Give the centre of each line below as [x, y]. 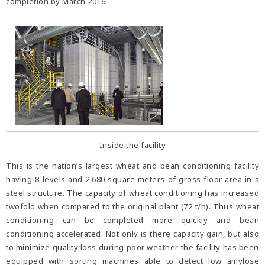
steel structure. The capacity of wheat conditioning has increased [132, 193]
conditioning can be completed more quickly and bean [132, 220]
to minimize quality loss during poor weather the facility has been [132, 248]
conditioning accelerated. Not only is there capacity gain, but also [132, 234]
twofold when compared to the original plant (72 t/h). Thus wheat [132, 207]
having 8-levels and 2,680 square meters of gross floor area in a [132, 180]
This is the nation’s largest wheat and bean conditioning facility [132, 166]
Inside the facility [132, 145]
